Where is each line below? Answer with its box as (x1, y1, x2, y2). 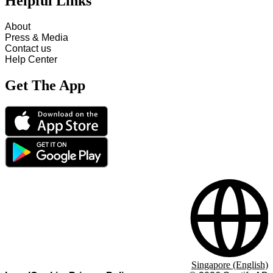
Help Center (5, 54, 57, 65)
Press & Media (5, 32, 68, 43)
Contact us (5, 43, 51, 54)
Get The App (5, 77, 85, 94)
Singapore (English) (191, 260, 268, 270)
